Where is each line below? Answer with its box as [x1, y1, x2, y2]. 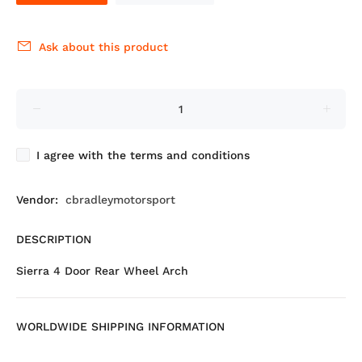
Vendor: [16, 193, 58, 206]
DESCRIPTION [16, 233, 91, 246]
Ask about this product [39, 40, 168, 53]
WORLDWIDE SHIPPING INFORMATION [16, 320, 225, 333]
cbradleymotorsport [65, 193, 175, 206]
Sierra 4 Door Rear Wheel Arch [16, 264, 188, 277]
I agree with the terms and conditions [36, 149, 250, 162]
